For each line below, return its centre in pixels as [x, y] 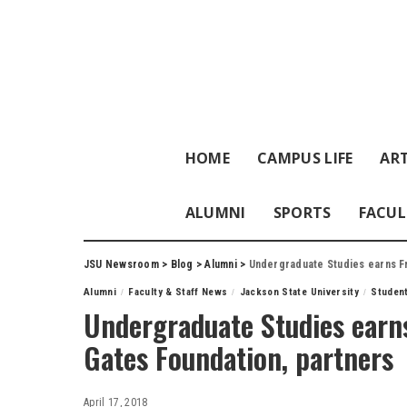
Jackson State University [299, 292]
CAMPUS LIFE [305, 158]
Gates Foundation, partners [238, 357]
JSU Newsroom [121, 264]
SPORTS [302, 213]
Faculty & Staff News [178, 292]
